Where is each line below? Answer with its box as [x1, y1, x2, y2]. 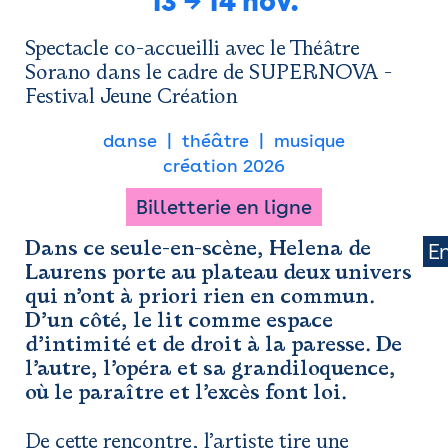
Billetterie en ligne [136, 195, 312, 219]
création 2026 [163, 155, 285, 176]
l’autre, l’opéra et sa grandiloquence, [25, 354, 396, 382]
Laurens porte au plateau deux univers [25, 258, 412, 286]
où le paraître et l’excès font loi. [25, 378, 347, 406]
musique [274, 130, 345, 151]
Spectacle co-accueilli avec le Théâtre [25, 34, 360, 62]
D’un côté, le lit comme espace [25, 306, 333, 334]
